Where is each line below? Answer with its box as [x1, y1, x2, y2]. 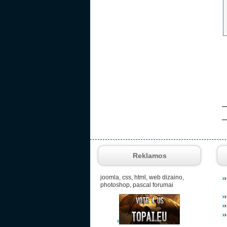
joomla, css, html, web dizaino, [100, 174, 184, 181]
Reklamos [132, 152, 167, 160]
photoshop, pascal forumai [100, 181, 173, 189]
